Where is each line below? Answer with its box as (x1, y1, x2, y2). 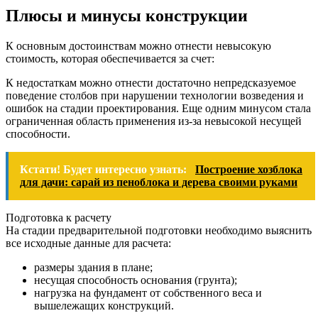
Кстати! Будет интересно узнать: (20, 163, 190, 175)
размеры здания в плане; (34, 261, 153, 273)
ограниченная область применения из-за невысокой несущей (6, 114, 302, 127)
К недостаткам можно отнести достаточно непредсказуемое (6, 76, 296, 89)
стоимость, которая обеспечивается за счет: (6, 52, 214, 65)
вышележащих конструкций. (34, 299, 174, 312)
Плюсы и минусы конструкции (6, 6, 248, 25)
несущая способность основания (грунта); (34, 273, 237, 286)
